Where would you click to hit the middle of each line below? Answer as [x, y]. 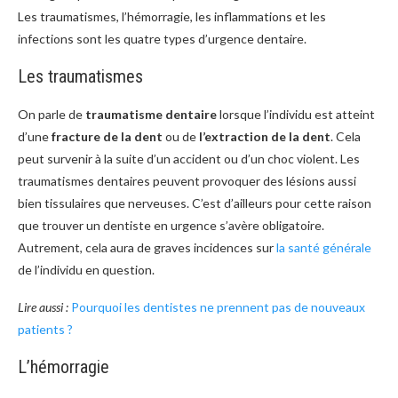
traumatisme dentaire [151, 114]
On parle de [52, 114]
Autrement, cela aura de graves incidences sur [147, 247]
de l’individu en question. [86, 269]
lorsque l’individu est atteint [296, 114]
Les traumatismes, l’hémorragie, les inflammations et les [172, 16]
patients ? [45, 329]
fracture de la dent [107, 136]
